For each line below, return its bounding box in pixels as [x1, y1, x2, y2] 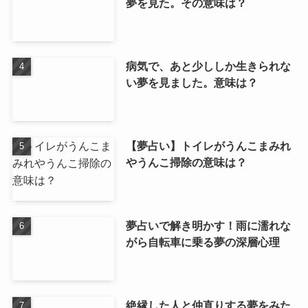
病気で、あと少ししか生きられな [125, 60, 291, 73]
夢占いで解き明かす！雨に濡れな [125, 219, 291, 232]
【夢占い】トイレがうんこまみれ [125, 140, 291, 153]
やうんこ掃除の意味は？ [125, 156, 247, 169]
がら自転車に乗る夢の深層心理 [125, 236, 280, 249]
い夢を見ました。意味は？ [125, 76, 258, 89]
